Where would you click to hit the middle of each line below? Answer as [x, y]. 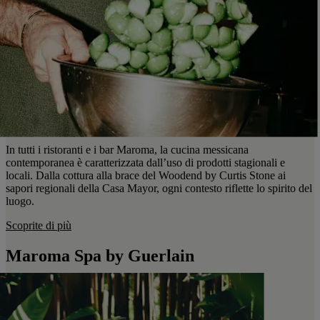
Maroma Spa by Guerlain [100, 255]
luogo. [20, 201]
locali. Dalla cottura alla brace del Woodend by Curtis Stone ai [146, 175]
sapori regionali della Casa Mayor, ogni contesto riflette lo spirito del [159, 188]
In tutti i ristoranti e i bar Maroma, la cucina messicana [127, 149]
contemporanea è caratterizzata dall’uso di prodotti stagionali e [145, 162]
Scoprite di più [39, 225]
